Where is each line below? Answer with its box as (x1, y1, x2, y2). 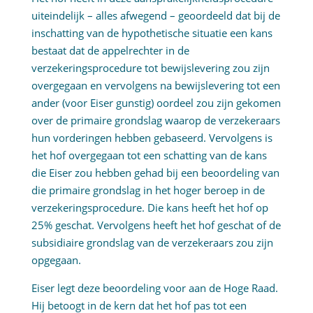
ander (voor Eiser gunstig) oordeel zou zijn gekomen (31, 96, 281, 110)
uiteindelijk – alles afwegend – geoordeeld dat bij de (31, 8, 280, 23)
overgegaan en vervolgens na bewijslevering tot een (31, 78, 280, 93)
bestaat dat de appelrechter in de (31, 43, 189, 58)
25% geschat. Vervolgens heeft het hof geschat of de (31, 218, 281, 233)
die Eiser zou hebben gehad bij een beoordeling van (31, 166, 279, 180)
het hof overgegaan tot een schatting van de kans (31, 148, 267, 163)
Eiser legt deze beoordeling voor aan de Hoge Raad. (31, 281, 278, 296)
